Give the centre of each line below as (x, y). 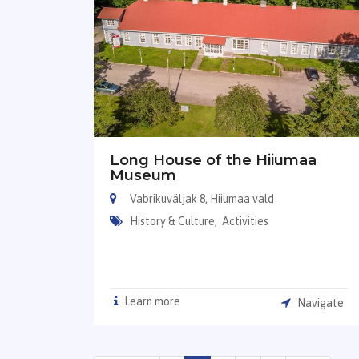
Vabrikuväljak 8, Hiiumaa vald (202, 199)
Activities (245, 222)
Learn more (151, 302)
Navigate (320, 303)
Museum (143, 176)
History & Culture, (175, 222)
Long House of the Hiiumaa (213, 161)
